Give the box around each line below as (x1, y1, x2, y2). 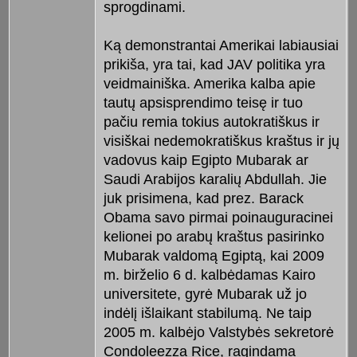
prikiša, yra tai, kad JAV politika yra (103, 56, 325, 73)
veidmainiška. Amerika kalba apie (103, 75, 316, 92)
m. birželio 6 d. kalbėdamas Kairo (103, 266, 316, 283)
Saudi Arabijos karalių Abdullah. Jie (103, 171, 327, 187)
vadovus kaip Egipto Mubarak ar (103, 151, 308, 168)
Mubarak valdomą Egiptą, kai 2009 (103, 247, 324, 264)
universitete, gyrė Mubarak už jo (103, 285, 307, 302)
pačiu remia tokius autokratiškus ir (103, 113, 320, 130)
